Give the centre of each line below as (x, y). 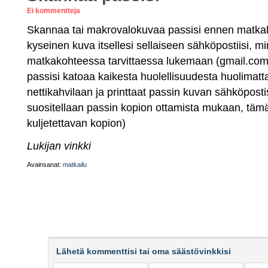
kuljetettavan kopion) (76, 123)
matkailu (75, 165)
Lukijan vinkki (59, 146)
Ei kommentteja (54, 11)
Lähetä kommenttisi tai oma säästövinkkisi (144, 251)
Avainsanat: (45, 165)
